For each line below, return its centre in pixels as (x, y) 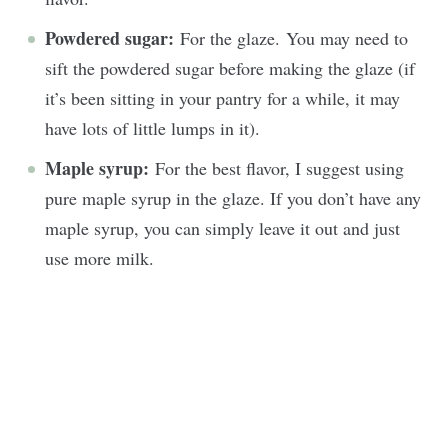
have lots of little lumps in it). (155, 128)
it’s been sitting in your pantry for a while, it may (222, 98)
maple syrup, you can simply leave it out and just (222, 228)
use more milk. (99, 258)
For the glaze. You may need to (294, 38)
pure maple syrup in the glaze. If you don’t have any (233, 198)
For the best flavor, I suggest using (279, 168)
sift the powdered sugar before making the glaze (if (230, 68)
